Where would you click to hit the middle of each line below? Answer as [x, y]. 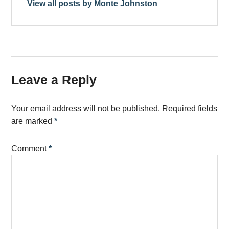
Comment [30, 149]
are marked [33, 121]
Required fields [190, 109]
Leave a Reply [54, 80]
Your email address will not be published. [86, 109]
